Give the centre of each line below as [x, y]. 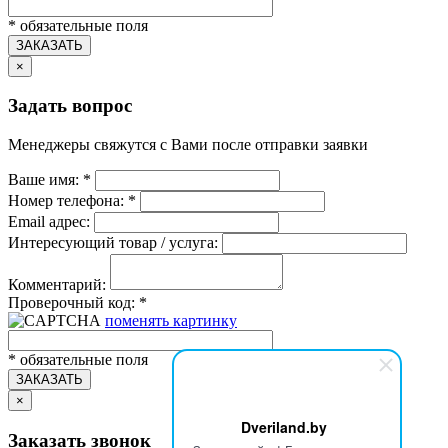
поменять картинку [171, 320]
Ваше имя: [45, 179]
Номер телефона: [68, 200]
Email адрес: [49, 221]
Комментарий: [57, 284]
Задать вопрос [70, 106]
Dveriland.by [283, 427]
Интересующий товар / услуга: [113, 242]
